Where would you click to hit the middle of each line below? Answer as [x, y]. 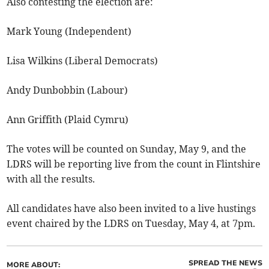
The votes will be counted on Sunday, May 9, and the [127, 149]
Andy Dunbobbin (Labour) [68, 90]
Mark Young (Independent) [69, 32]
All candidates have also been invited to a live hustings [131, 209]
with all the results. [51, 179]
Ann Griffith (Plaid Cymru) [68, 120]
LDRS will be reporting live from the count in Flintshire [134, 164]
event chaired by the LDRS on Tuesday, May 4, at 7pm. [131, 224]
